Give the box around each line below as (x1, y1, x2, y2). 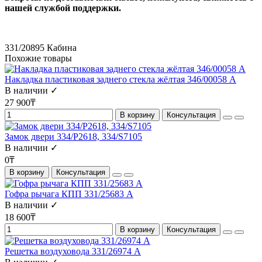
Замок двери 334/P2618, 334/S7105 (5, 132, 142, 142)
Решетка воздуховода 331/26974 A (5, 246, 141, 256)
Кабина (47, 43, 77, 53)
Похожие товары (5, 53, 72, 63)
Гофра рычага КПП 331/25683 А (5, 189, 133, 199)
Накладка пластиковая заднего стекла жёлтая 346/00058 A (5, 74, 236, 84)
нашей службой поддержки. (5, 3, 121, 13)
